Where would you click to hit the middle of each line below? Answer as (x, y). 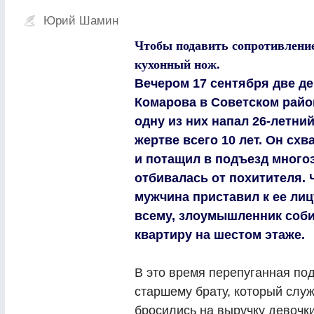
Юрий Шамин (81, 20)
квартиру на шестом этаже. (220, 235)
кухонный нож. (177, 65)
